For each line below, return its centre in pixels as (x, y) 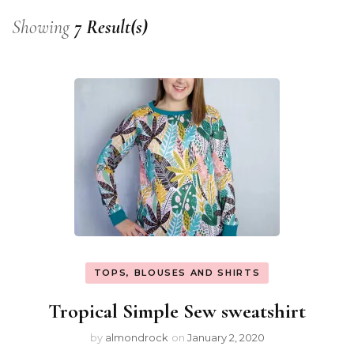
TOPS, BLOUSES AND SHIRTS (177, 272)
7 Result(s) (111, 27)
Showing (43, 27)
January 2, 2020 (226, 337)
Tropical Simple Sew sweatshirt (177, 311)
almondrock (136, 337)
